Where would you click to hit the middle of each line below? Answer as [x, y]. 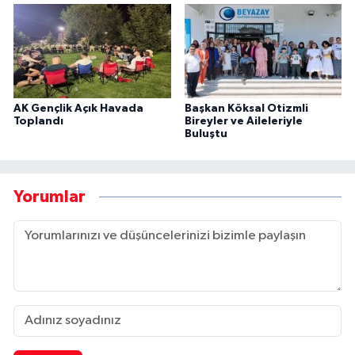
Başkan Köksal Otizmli [246, 108]
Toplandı [38, 121]
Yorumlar [50, 197]
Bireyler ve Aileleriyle [243, 121]
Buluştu [206, 134]
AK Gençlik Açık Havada [78, 108]
